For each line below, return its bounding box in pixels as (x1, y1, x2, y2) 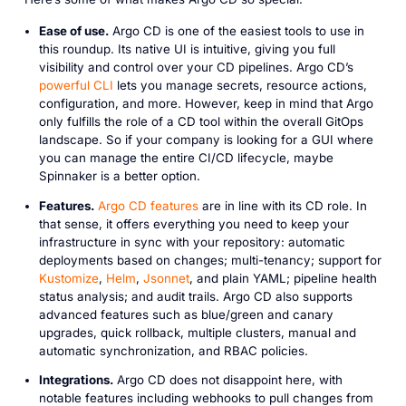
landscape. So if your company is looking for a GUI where (38, 131, 373, 147)
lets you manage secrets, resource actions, (112, 77, 367, 92)
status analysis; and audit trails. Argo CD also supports (38, 288, 353, 304)
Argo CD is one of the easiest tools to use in (108, 23, 364, 38)
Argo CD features (97, 198, 198, 213)
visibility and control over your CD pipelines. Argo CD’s (38, 59, 353, 74)
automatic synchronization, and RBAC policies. (38, 343, 308, 358)
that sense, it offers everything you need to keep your (38, 216, 349, 231)
